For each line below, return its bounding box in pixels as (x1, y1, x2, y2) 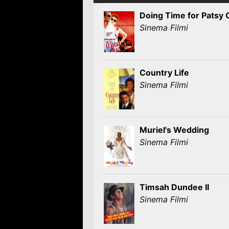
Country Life (140, 67, 189, 78)
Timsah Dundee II (140, 182, 209, 192)
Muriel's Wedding (140, 125, 209, 135)
